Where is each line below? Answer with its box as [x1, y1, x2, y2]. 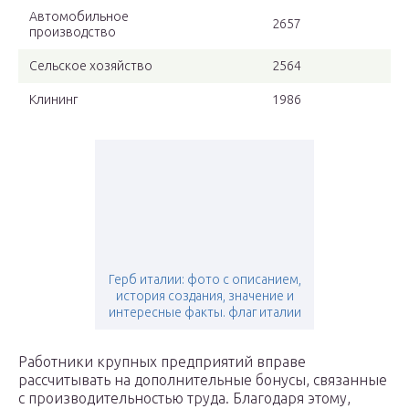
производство [29, 25, 116, 40]
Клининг [29, 92, 78, 108]
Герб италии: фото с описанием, [108, 272, 301, 288]
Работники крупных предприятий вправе [18, 353, 306, 371]
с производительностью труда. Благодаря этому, [18, 390, 351, 407]
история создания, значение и [115, 288, 294, 304]
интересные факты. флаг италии [108, 305, 301, 320]
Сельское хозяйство [29, 58, 152, 74]
